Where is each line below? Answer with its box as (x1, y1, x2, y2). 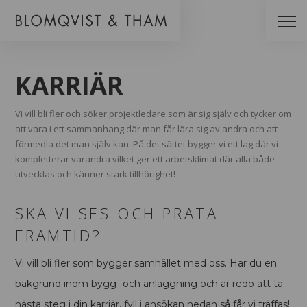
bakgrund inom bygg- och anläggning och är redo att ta (15, 278, 284, 290)
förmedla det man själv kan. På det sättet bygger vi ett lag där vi (15, 138, 279, 150)
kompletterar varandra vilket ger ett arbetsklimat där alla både (15, 153, 275, 165)
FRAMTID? (15, 225, 102, 245)
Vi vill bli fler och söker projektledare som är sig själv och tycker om (15, 108, 292, 120)
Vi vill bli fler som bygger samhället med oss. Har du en (15, 257, 278, 269)
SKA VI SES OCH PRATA (15, 203, 219, 223)
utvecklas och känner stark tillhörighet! (15, 168, 176, 180)
